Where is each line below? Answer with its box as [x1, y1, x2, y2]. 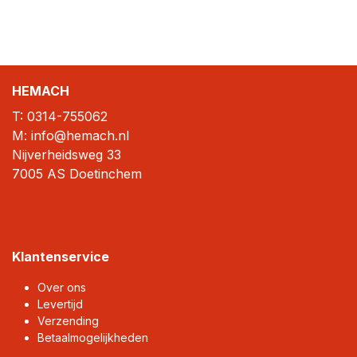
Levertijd [37, 296, 83, 311]
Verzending [37, 313, 99, 328]
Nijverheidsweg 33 [12, 146, 121, 163]
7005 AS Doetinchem [12, 165, 142, 182]
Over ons [37, 280, 86, 294]
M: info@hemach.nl [12, 127, 129, 143]
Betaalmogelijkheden [37, 330, 148, 344]
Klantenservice [12, 248, 109, 265]
